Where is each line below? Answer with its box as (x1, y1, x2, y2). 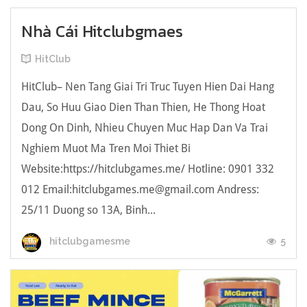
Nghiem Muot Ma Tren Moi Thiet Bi (21, 140, 191, 155)
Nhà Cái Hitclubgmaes (21, 19, 183, 43)
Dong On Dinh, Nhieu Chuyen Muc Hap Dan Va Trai (21, 120, 268, 134)
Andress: (214, 182, 259, 196)
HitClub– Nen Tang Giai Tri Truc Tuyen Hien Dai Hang (21, 79, 274, 93)
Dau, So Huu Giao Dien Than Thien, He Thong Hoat (21, 99, 265, 114)
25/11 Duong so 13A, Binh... (21, 202, 156, 217)
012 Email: (21, 182, 72, 196)
